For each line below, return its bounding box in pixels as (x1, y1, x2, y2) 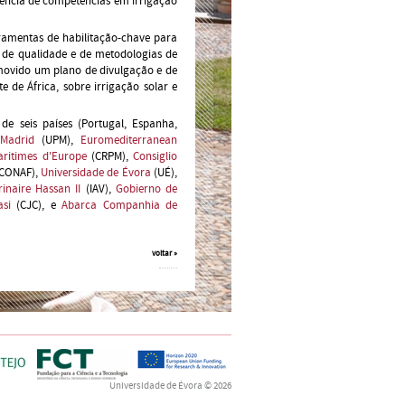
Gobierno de (115, 181, 178, 197)
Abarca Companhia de (61, 197, 177, 213)
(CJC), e (10, 197, 62, 213)
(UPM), (33, 132, 80, 148)
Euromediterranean (80, 132, 177, 148)
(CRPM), (86, 148, 133, 165)
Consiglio (133, 148, 177, 165)
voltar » (151, 248, 177, 259)
